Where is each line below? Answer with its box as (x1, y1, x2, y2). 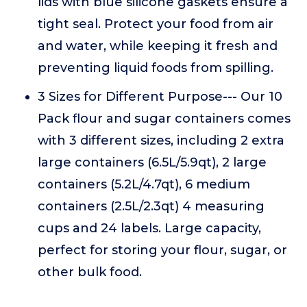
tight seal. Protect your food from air (38, 16, 273, 32)
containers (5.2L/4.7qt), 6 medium (38, 177, 250, 192)
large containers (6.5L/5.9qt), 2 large (38, 155, 267, 170)
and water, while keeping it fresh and (38, 38, 278, 53)
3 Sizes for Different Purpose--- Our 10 (38, 89, 282, 104)
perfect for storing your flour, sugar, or (38, 243, 287, 258)
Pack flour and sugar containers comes (38, 111, 291, 126)
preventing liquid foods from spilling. (38, 60, 273, 75)
